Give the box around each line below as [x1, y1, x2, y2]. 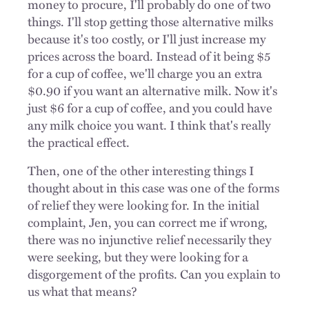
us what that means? [28, 281, 137, 300]
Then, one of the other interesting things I [28, 161, 254, 179]
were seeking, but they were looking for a [28, 247, 248, 266]
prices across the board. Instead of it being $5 [28, 46, 270, 65]
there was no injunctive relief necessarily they [28, 230, 271, 248]
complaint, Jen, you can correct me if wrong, [28, 212, 268, 231]
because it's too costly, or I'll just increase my [28, 29, 266, 48]
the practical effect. [28, 132, 132, 151]
